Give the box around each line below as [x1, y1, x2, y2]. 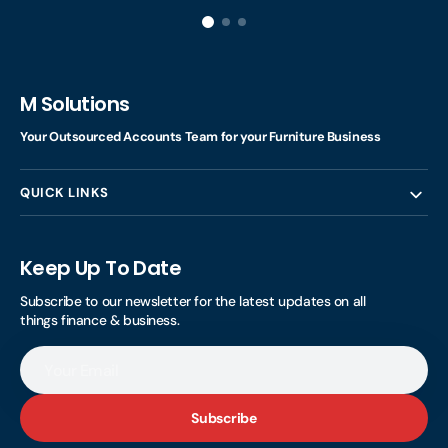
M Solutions [20, 90, 130, 119]
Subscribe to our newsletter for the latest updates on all [20, 292, 366, 311]
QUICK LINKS [20, 184, 109, 202]
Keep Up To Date [20, 254, 181, 283]
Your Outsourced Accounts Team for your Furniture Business [20, 128, 381, 146]
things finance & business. [20, 311, 180, 330]
